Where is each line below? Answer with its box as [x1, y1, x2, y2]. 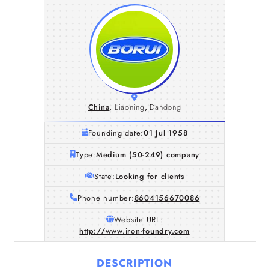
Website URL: [113, 213, 163, 225]
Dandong [150, 101, 181, 113]
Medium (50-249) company [95, 148, 199, 160]
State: [94, 170, 115, 182]
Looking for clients [115, 170, 184, 182]
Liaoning [114, 101, 145, 113]
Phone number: [77, 192, 134, 204]
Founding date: [88, 127, 144, 139]
